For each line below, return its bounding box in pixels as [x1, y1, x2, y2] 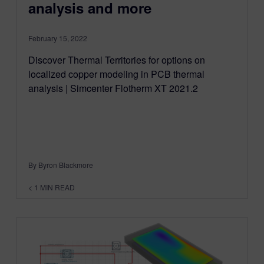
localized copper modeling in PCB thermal [28, 67, 204, 81]
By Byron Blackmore [28, 159, 93, 170]
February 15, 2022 [28, 33, 87, 44]
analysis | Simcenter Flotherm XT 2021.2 [28, 81, 198, 95]
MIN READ [39, 181, 75, 192]
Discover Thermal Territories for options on [28, 53, 205, 67]
